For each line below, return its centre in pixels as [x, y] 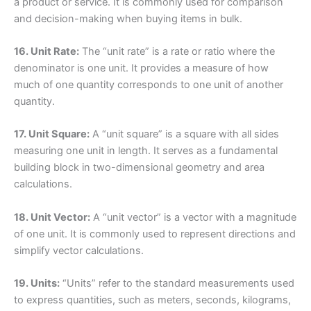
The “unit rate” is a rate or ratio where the [177, 52]
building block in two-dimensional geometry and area [139, 168]
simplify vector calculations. [79, 250]
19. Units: [37, 284]
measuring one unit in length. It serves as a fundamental [146, 151]
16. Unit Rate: [47, 52]
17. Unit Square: [52, 134]
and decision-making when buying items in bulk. [128, 18]
